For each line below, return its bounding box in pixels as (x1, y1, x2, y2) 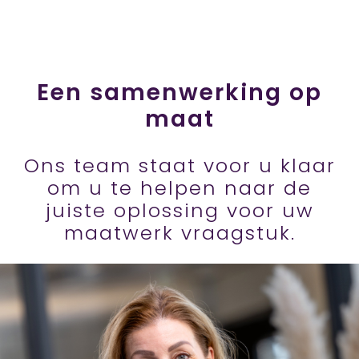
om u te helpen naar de (47, 175, 312, 202)
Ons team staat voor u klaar (23, 152, 336, 179)
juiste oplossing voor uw (45, 197, 314, 224)
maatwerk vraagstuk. (63, 220, 296, 247)
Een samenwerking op (37, 77, 322, 109)
